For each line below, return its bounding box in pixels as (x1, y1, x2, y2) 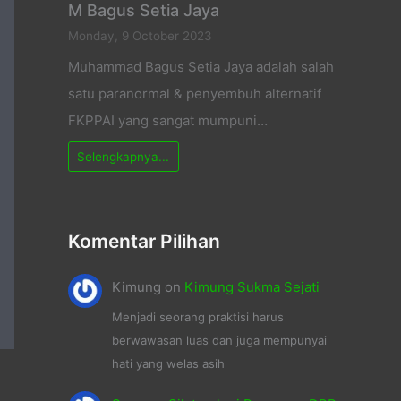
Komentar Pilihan (68, 230, 220, 253)
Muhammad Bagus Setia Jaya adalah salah (68, 58, 334, 76)
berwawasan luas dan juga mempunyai (111, 332, 327, 347)
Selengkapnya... (77, 149, 170, 164)
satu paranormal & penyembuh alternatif (68, 85, 321, 103)
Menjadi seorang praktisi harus (111, 309, 284, 324)
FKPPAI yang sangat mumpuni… (68, 112, 268, 130)
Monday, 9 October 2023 (68, 29, 212, 44)
